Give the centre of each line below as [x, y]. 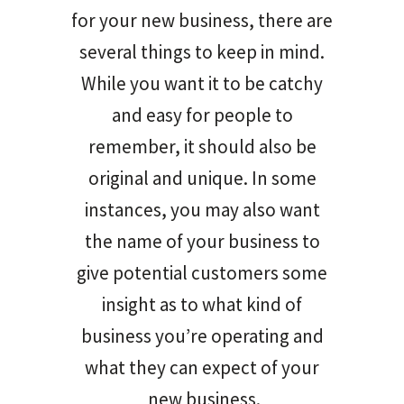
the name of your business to [202, 241]
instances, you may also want [202, 209]
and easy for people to [202, 115]
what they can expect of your [202, 367]
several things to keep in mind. [202, 51]
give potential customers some [202, 272]
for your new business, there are [202, 20]
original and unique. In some [202, 178]
